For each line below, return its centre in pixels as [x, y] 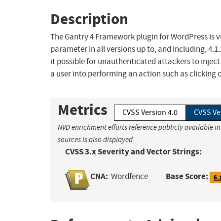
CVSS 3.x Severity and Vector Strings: [133, 152]
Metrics [83, 110]
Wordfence [130, 177]
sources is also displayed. [96, 140]
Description [89, 19]
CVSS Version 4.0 [150, 113]
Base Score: [187, 177]
